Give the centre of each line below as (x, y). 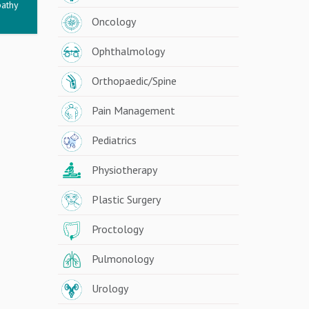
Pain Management (133, 110)
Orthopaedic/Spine (134, 81)
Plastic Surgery (126, 199)
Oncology (113, 21)
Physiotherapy (124, 170)
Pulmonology (122, 259)
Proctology (117, 229)
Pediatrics (114, 140)
